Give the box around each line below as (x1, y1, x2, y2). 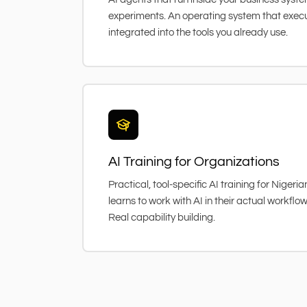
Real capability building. (108, 212, 215, 223)
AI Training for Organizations (108, 154, 280, 169)
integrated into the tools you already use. (108, 27, 288, 38)
